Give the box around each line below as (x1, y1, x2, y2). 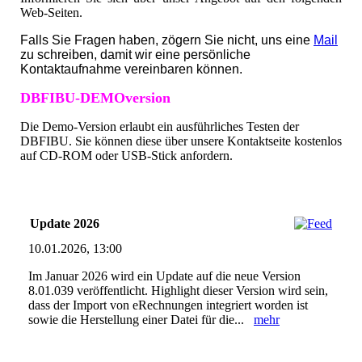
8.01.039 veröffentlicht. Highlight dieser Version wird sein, (28, 283, 328, 297)
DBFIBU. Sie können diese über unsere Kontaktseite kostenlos (20, 133, 342, 148)
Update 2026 (30, 216, 99, 230)
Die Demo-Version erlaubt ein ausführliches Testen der (20, 119, 299, 133)
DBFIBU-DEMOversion (20, 89, 175, 106)
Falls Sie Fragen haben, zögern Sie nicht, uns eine (20, 32, 314, 47)
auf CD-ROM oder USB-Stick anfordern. (20, 148, 233, 162)
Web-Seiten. (20, 5, 82, 19)
